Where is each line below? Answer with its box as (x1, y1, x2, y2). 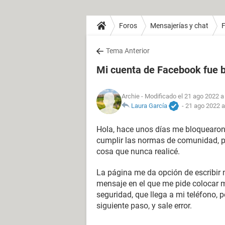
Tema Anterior (106, 47, 150, 55)
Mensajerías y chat (150, 21, 208, 30)
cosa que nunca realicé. (96, 147, 180, 156)
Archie (122, 92, 140, 100)
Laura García (131, 101, 167, 109)
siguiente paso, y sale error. (96, 201, 192, 210)
